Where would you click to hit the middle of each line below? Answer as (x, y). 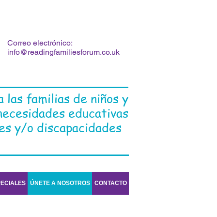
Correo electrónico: (40, 43)
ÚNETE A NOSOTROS (60, 183)
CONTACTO (110, 183)
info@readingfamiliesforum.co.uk (63, 52)
